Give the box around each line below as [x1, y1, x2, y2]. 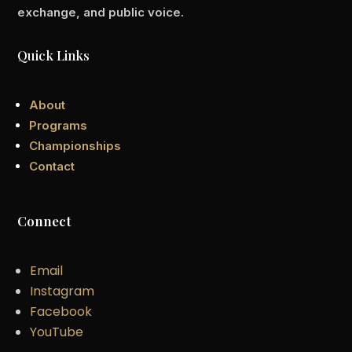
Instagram [30, 282, 95, 300]
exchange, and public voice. [17, 5, 185, 20]
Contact [29, 159, 75, 174]
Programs [29, 118, 88, 133]
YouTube [30, 323, 84, 341]
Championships [29, 138, 122, 153]
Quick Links [17, 46, 90, 64]
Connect [17, 212, 72, 229]
